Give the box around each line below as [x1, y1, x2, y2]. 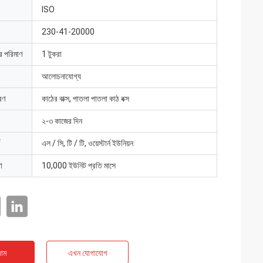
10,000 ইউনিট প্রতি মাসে [42, 161, 116, 170]
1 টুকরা [42, 49, 62, 59]
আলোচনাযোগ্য [42, 72, 81, 81]
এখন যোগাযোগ [68, 248, 107, 258]
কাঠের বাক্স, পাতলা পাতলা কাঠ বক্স [42, 94, 129, 103]
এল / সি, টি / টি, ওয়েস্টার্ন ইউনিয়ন [42, 139, 133, 148]
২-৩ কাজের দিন [42, 116, 82, 126]
